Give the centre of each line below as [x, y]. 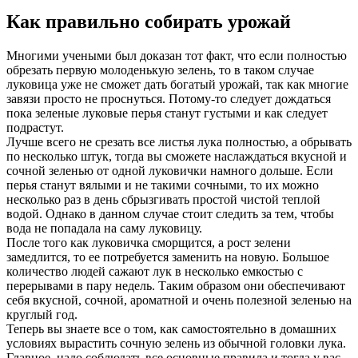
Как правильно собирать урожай [149, 22]
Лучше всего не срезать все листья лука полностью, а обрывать [179, 142]
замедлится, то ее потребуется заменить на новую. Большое [168, 257]
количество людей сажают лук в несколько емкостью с [155, 272]
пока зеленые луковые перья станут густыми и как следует [167, 113]
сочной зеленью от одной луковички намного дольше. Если [170, 171]
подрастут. [37, 128]
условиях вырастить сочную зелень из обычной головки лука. [176, 344]
